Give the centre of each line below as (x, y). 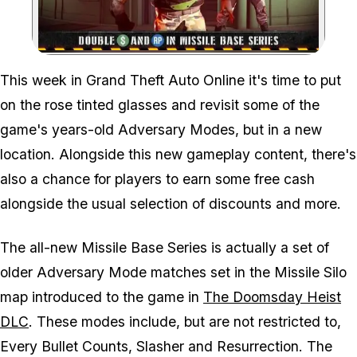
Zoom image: (208, 58)
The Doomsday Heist (272, 297)
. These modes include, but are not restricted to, (185, 322)
